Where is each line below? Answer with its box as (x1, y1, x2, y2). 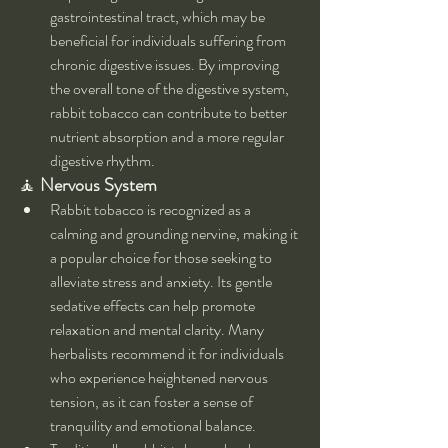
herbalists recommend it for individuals (50, 342, 287, 366)
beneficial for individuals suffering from (50, 29, 289, 53)
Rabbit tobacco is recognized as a (50, 198, 254, 222)
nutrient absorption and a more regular (50, 125, 287, 149)
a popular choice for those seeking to (50, 246, 275, 270)
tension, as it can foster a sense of (50, 390, 256, 414)
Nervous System (40, 172, 157, 199)
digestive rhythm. (50, 149, 155, 173)
